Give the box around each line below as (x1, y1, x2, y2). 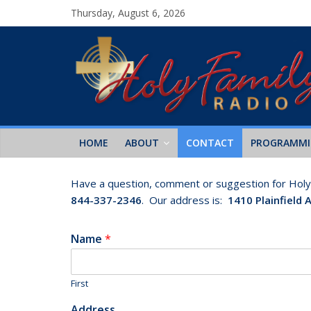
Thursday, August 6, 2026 (71, 6, 185, 19)
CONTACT (186, 135, 234, 149)
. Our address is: (142, 192, 228, 207)
